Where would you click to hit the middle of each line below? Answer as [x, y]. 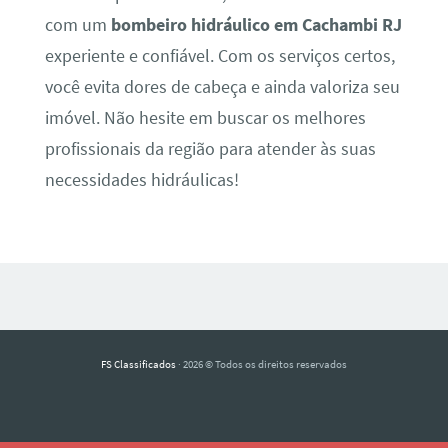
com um [77, 24]
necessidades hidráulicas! [141, 179]
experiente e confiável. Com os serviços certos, [219, 55]
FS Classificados [138, 363]
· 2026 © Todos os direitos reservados [261, 363]
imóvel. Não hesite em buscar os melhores [205, 117]
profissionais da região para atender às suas [210, 148]
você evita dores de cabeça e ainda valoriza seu [222, 86]
